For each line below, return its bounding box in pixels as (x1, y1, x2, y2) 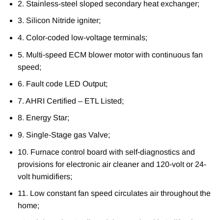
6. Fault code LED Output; (17, 80, 108, 88)
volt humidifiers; (17, 172, 72, 181)
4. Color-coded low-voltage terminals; (17, 33, 147, 42)
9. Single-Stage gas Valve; (17, 131, 110, 139)
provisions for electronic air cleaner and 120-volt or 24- (17, 160, 206, 168)
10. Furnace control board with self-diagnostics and (17, 147, 195, 156)
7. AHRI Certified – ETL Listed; (17, 96, 124, 105)
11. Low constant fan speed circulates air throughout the (17, 189, 211, 198)
